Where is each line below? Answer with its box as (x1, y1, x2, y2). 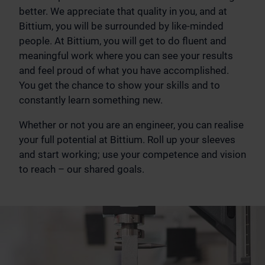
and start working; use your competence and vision (19, 148, 246, 160)
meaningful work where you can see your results (19, 49, 233, 62)
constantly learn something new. (19, 93, 163, 106)
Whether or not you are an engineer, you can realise (19, 118, 244, 131)
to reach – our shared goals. (19, 163, 144, 175)
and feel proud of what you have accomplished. (19, 64, 229, 76)
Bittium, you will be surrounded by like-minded (19, 20, 224, 32)
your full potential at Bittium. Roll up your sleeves (19, 133, 235, 146)
